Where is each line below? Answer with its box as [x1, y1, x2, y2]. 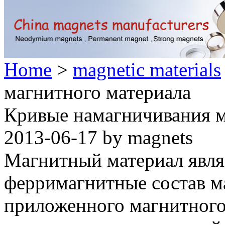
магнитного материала [4, 81, 191, 103]
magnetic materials [73, 59, 221, 80]
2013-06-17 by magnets [4, 127, 193, 148]
